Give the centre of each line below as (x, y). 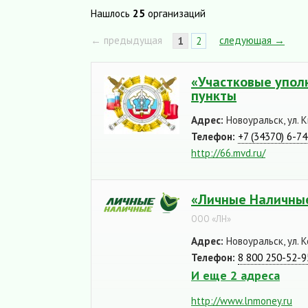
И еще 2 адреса (235, 275)
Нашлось (112, 13)
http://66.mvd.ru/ (228, 153)
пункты (214, 96)
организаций (175, 13)
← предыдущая (126, 40)
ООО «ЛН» (211, 219)
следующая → (252, 40)
